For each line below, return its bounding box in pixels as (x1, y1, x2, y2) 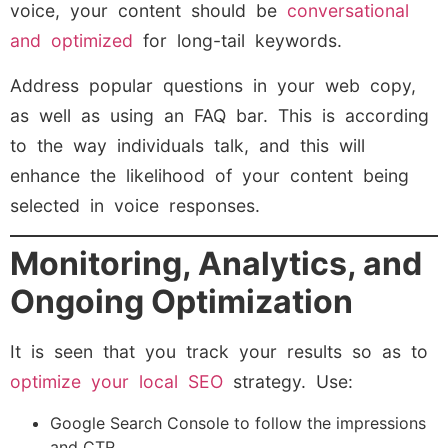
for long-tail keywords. (143, 30, 342, 52)
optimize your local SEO (10, 370, 223, 392)
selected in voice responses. (10, 194, 260, 216)
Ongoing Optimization (10, 281, 353, 321)
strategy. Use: (223, 370, 353, 392)
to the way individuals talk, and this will (10, 134, 365, 156)
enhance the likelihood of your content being (10, 164, 409, 186)
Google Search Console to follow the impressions (50, 413, 426, 434)
